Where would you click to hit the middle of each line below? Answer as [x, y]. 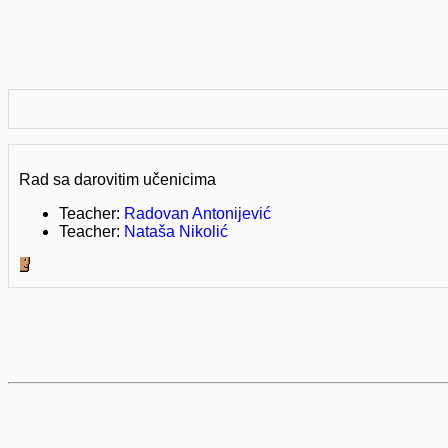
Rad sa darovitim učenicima [117, 180]
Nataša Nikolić [176, 232]
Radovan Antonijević [197, 214]
